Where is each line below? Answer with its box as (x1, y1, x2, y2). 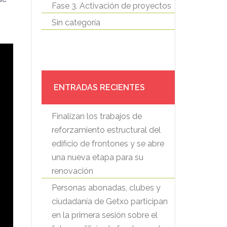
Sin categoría (52, 18, 100, 27)
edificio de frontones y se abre (52, 139, 164, 148)
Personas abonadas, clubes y (52, 183, 161, 193)
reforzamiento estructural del (52, 125, 161, 135)
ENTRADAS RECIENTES (54, 83, 145, 92)
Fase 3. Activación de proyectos (52, 1, 171, 11)
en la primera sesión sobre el (52, 210, 158, 220)
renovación (52, 166, 93, 176)
